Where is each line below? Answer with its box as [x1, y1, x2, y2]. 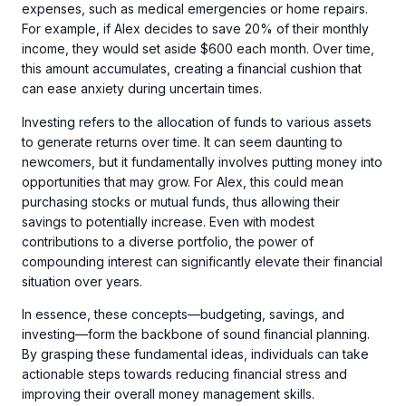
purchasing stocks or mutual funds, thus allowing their [22, 193, 340, 209]
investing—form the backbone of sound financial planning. [22, 326, 370, 343]
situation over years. [22, 273, 142, 289]
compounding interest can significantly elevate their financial [22, 253, 382, 269]
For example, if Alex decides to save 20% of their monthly [22, 21, 369, 37]
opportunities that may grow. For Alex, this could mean [22, 173, 343, 189]
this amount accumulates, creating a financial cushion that [22, 61, 362, 77]
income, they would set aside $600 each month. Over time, [22, 41, 374, 57]
